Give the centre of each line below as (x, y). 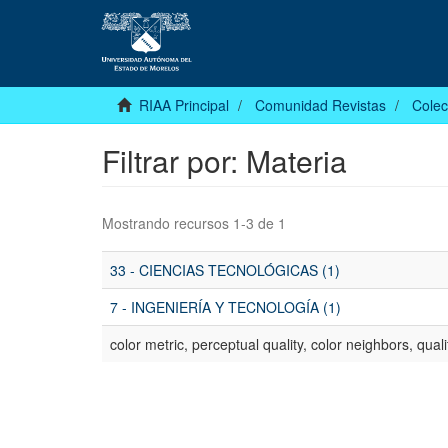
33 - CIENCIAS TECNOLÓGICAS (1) (225, 270)
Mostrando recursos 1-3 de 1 (194, 223)
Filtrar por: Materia (224, 161)
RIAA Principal (184, 105)
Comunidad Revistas (320, 105)
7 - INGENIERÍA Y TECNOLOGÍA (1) (225, 307)
